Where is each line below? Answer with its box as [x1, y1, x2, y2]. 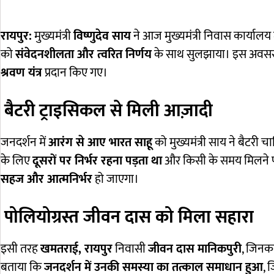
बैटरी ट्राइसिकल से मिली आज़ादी [4, 96, 213, 126]
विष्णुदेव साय [73, 26, 131, 47]
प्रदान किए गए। [42, 62, 108, 84]
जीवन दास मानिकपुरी [148, 239, 242, 260]
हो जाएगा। [92, 169, 139, 190]
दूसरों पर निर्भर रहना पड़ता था [32, 150, 162, 172]
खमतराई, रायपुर [40, 239, 113, 260]
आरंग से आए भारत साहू [48, 132, 152, 154]
